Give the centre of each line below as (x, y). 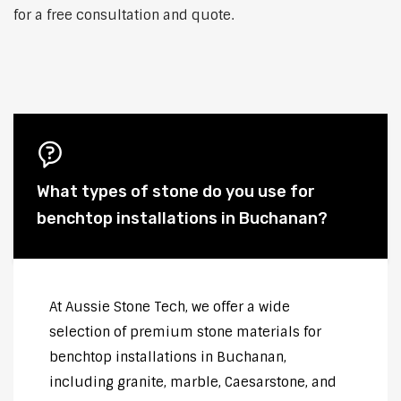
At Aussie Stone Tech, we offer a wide (170, 307)
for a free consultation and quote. (124, 16)
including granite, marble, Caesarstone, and (193, 383)
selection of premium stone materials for (185, 333)
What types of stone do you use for (176, 192)
